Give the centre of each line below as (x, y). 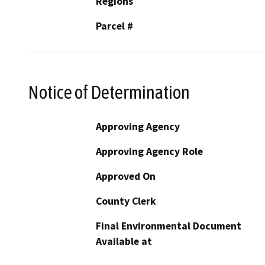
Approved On (126, 177)
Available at (124, 242)
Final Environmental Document (169, 226)
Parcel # (114, 26)
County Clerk (126, 201)
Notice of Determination (109, 92)
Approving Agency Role (149, 152)
